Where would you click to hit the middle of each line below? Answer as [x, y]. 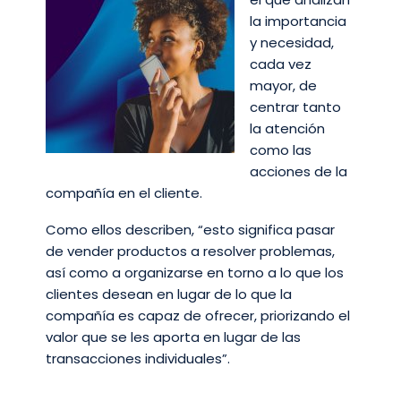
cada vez [281, 64]
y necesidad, [292, 43]
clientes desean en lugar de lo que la [169, 294]
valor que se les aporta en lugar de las [173, 337]
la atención [288, 129]
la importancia [299, 21]
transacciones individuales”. [138, 358]
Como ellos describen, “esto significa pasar [190, 229]
